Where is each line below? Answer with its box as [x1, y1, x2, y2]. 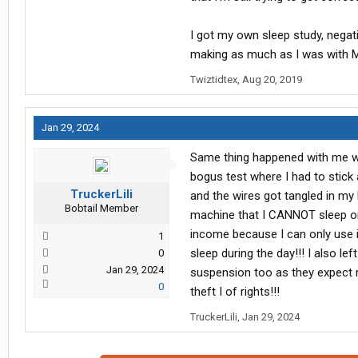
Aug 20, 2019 [242, 74, 302, 86]
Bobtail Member [65, 202, 138, 215]
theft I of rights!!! [190, 284, 280, 300]
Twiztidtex [190, 74, 237, 86]
